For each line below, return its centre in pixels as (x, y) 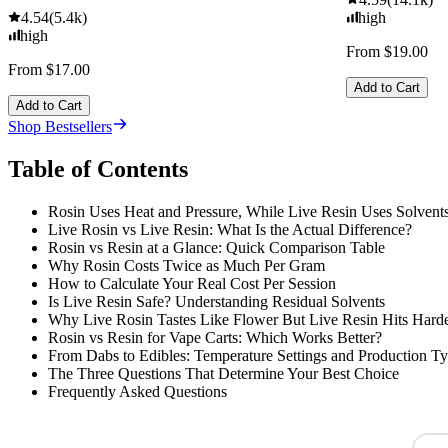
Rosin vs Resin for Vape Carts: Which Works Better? (215, 338)
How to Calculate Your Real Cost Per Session (192, 284)
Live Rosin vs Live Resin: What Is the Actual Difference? (230, 230)
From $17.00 (49, 70)
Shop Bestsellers (60, 127)
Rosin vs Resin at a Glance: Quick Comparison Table (216, 248)
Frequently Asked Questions (137, 392)
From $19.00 (387, 52)
